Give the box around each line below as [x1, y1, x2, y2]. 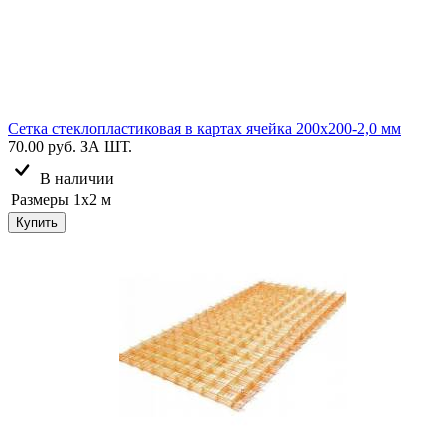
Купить [16, 214, 58, 230]
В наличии [40, 169, 114, 187]
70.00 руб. [8, 137, 76, 155]
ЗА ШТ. [80, 137, 132, 155]
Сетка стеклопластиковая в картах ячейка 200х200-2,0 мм [8, 119, 401, 137]
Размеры [11, 190, 69, 208]
